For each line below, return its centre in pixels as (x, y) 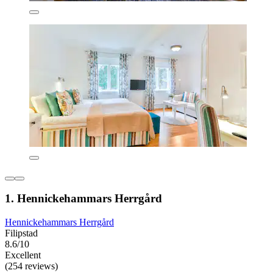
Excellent (23, 255)
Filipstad (21, 233)
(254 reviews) (31, 266)
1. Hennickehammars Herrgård (83, 199)
